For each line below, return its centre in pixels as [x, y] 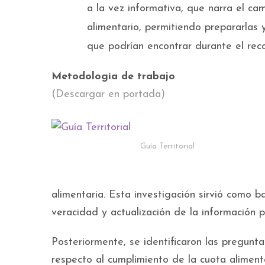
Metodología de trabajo [113, 77]
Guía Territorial [167, 147]
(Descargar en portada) [108, 95]
